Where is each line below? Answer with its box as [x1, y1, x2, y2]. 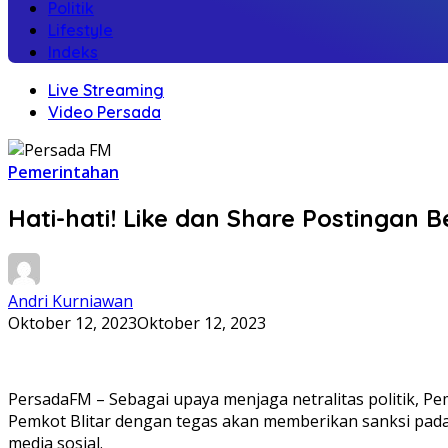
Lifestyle [48, 20, 113, 40]
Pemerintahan [8, 161, 119, 183]
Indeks [48, 42, 98, 62]
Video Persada [48, 102, 161, 122]
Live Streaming [48, 80, 164, 100]
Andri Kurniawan [8, 289, 133, 312]
